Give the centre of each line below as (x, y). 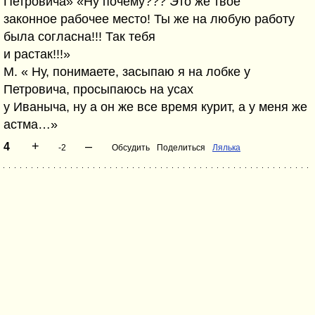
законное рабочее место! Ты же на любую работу (149, 19)
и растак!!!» (37, 54)
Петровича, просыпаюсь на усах (98, 89)
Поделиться (181, 148)
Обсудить (131, 148)
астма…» (31, 124)
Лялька (226, 148)
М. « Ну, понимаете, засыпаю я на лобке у (127, 72)
